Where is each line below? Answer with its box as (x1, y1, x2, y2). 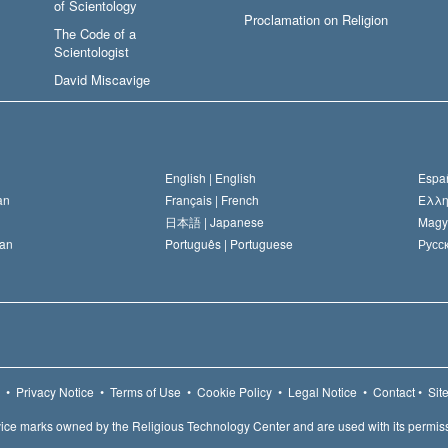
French (221, 190, 259, 208)
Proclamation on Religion (244, 9, 388, 29)
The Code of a (54, 23, 136, 43)
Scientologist (54, 41, 129, 61)
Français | (165, 190, 221, 208)
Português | (165, 234, 230, 252)
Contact (373, 382, 415, 400)
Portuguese (230, 234, 293, 252)
